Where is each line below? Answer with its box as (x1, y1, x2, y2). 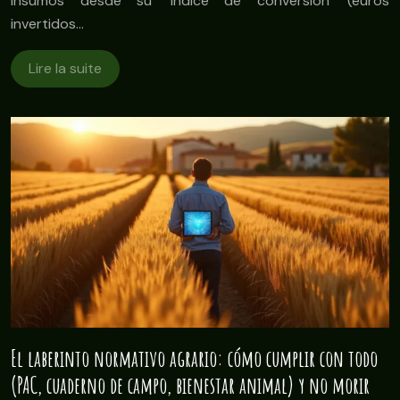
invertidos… (11, 14, 84, 34)
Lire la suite (29, 59, 102, 79)
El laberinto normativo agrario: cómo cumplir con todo (11, 344, 378, 372)
